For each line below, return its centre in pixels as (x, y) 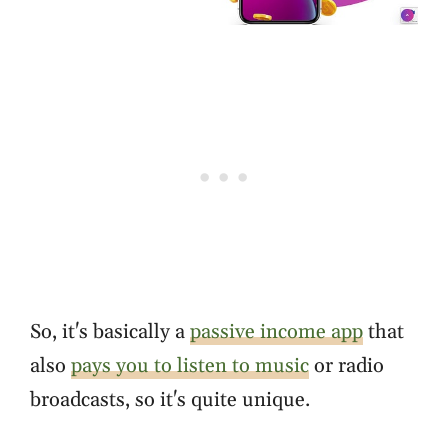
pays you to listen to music (190, 366)
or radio (346, 366)
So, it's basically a (110, 332)
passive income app (276, 332)
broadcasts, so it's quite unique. (170, 400)
